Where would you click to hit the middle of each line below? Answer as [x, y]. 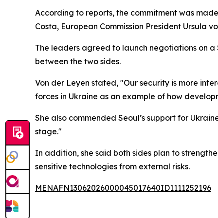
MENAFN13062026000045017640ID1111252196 [123, 188]
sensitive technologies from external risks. [112, 166]
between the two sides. [78, 61]
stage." [48, 131]
